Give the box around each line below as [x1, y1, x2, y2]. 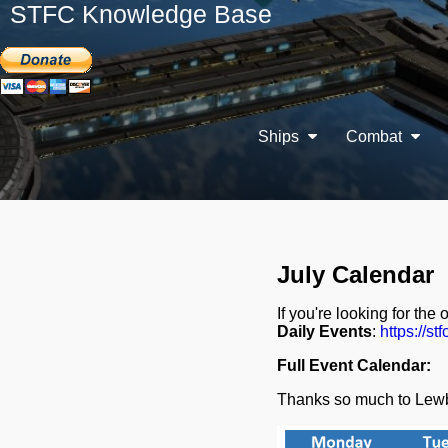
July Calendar [276, 261, 434, 288]
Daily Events [276, 323, 372, 340]
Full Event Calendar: [276, 357, 431, 374]
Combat [346, 128, 406, 145]
